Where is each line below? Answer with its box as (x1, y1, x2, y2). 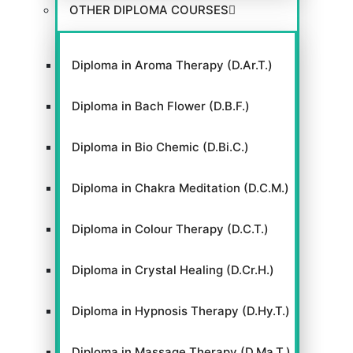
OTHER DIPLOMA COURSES (69, 2, 229, 17)
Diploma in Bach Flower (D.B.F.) (72, 98, 250, 113)
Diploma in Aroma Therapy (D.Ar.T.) (72, 57, 273, 72)
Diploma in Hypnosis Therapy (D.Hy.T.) (72, 303, 290, 318)
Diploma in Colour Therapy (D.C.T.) (72, 221, 269, 236)
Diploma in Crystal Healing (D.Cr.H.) (72, 262, 274, 277)
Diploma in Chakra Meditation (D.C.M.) (72, 180, 289, 195)
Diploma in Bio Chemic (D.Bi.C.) (72, 139, 249, 154)
